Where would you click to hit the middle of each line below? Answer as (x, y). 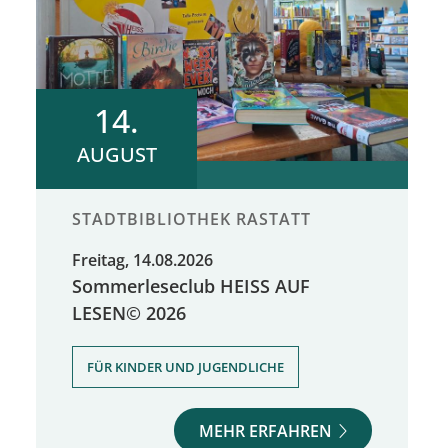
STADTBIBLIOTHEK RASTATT (191, 219)
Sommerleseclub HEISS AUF (191, 286)
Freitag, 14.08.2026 (142, 260)
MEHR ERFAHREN (266, 431)
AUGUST (116, 155)
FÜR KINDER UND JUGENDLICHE (185, 367)
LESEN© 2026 (129, 313)
